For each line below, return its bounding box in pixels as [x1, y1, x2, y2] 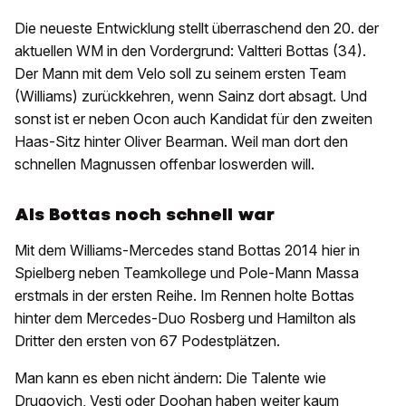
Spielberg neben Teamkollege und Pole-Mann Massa [14, 264, 359, 283]
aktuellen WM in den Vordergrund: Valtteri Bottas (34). [14, 42, 366, 61]
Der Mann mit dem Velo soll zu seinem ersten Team [14, 64, 346, 83]
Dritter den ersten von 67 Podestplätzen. [14, 332, 280, 351]
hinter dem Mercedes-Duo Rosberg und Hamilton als [14, 309, 356, 328]
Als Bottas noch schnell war [14, 203, 275, 227]
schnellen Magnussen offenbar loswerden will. [14, 155, 318, 174]
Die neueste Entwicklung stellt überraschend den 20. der [14, 19, 379, 38]
